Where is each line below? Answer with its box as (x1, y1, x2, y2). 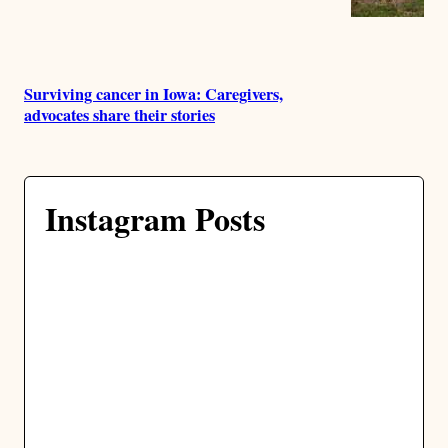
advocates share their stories (24, 102, 215, 127)
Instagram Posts (45, 195, 265, 243)
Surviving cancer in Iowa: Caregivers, (24, 81, 283, 106)
